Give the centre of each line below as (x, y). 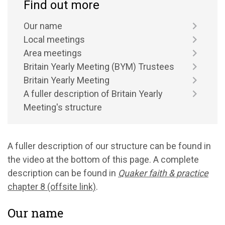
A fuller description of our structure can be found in (109, 146)
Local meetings (54, 39)
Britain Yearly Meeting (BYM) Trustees (99, 67)
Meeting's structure (63, 107)
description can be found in (63, 173)
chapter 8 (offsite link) (52, 187)
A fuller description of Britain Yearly (93, 94)
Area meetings (53, 53)
